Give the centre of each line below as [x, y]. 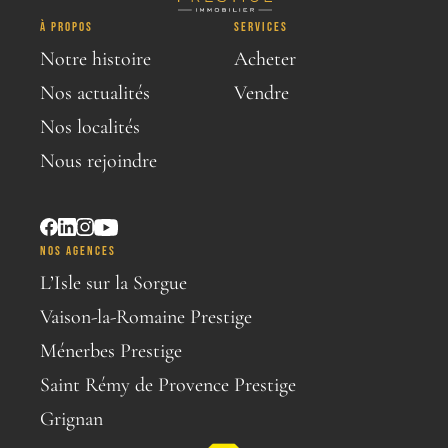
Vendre [261, 93]
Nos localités [90, 127]
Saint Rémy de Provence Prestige [168, 385]
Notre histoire [95, 59]
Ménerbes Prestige [111, 351]
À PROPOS [66, 26]
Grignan [71, 419]
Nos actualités [95, 93]
